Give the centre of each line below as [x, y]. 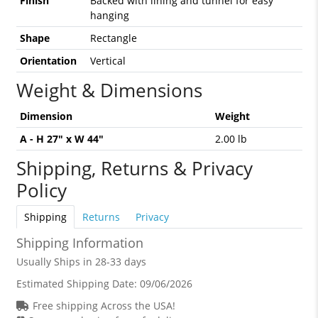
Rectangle [113, 38]
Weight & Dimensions [109, 90]
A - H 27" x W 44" [61, 139]
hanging [109, 15]
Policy [41, 190]
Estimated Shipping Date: [78, 284]
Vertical [108, 61]
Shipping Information [79, 243]
